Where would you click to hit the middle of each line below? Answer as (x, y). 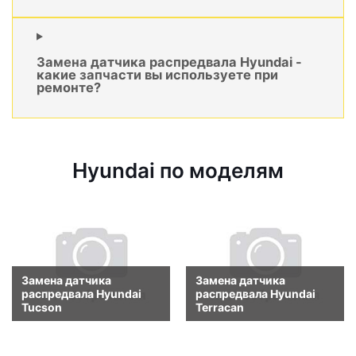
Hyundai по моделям (178, 171)
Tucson (42, 307)
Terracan (220, 307)
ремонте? (69, 88)
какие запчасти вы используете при (157, 75)
